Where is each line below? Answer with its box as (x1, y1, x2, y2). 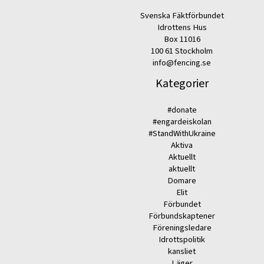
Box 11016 (163, 33, 200, 45)
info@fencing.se (153, 57, 211, 69)
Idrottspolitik (159, 233, 205, 246)
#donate (167, 104, 197, 117)
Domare (167, 174, 196, 187)
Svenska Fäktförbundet (140, 9, 224, 22)
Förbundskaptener (148, 210, 215, 223)
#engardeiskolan (152, 115, 212, 128)
